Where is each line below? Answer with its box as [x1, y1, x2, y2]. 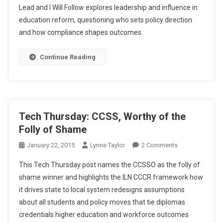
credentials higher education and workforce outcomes [18, 211, 189, 219]
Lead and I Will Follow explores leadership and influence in [18, 3, 198, 11]
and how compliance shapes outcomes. [18, 28, 143, 36]
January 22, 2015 [26, 141, 75, 149]
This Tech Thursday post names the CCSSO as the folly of [18, 161, 200, 169]
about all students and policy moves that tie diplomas [18, 198, 185, 206]
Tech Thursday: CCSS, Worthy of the [18, 111, 186, 122]
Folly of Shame [18, 123, 87, 135]
